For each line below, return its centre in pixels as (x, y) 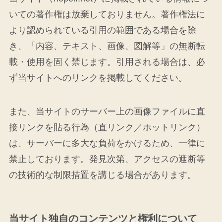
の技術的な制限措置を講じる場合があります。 (102, 175)
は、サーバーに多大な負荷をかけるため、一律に (107, 143)
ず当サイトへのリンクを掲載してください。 (98, 78)
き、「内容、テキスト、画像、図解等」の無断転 (107, 46)
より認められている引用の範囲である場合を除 (102, 30)
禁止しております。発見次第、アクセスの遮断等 (107, 159)
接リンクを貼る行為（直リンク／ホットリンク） (107, 127)
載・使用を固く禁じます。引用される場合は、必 (107, 62)
